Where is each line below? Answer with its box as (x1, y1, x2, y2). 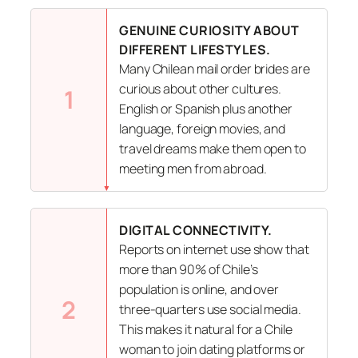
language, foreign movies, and (119, 119, 286, 137)
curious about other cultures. (119, 79, 282, 97)
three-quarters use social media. (119, 300, 301, 318)
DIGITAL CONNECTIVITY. (119, 221, 272, 239)
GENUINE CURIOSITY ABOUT (119, 21, 300, 39)
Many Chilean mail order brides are (119, 59, 310, 78)
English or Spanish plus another (119, 99, 292, 117)
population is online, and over (119, 280, 279, 298)
